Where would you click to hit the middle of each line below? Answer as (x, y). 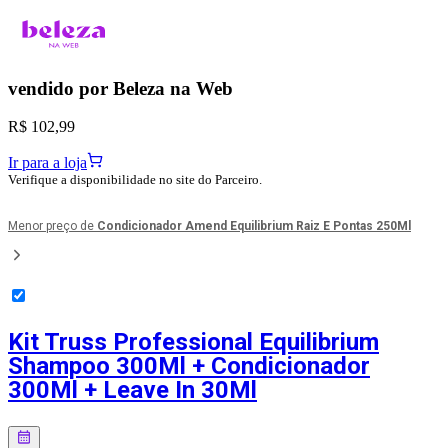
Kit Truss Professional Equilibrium (193, 342)
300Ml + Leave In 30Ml (132, 390)
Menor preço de (52, 226)
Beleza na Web (173, 88)
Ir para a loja (47, 163)
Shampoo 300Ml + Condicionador (189, 366)
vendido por (60, 88)
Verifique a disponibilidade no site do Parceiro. (135, 180)
